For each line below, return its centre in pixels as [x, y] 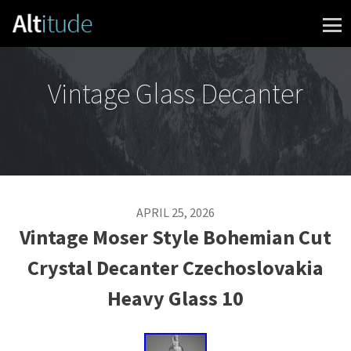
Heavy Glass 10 [175, 298]
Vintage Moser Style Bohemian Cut [175, 237]
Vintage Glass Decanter [175, 93]
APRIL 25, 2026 [175, 212]
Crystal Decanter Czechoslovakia [175, 268]
